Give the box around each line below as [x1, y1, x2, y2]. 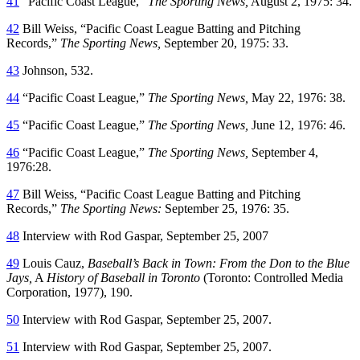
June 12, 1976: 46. [248, 117, 346, 132]
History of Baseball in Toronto [47, 270, 200, 284]
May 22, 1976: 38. [248, 90, 346, 104]
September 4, [248, 145, 318, 159]
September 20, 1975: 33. [161, 35, 288, 50]
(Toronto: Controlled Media [200, 270, 343, 284]
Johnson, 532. [19, 63, 93, 77]
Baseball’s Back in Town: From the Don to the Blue [88, 256, 350, 270]
